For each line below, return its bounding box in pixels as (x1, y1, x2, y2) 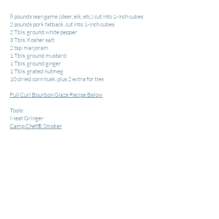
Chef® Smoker (24, 122, 62, 130)
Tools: (10, 107, 24, 114)
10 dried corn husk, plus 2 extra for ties (10, 75, 104, 83)
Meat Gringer (10, 114, 44, 122)
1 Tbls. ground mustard (10, 52, 66, 59)
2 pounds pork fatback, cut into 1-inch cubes (10, 21, 114, 28)
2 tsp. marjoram (10, 44, 48, 51)
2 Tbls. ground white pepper (10, 28, 77, 36)
